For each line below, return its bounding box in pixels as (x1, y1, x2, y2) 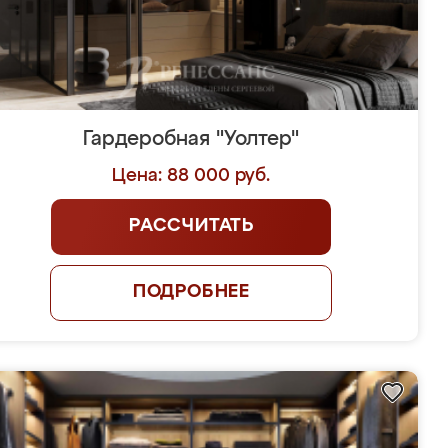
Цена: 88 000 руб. (112, 167, 271, 185)
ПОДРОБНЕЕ (132, 283, 251, 301)
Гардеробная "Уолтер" (83, 129, 300, 149)
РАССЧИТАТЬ (128, 217, 254, 235)
